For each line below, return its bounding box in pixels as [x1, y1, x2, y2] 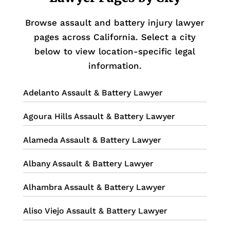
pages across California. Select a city [34, 32, 196, 43]
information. [88, 61, 142, 71]
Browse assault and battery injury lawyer [25, 17, 205, 28]
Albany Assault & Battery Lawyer [23, 159, 154, 169]
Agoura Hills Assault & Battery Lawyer [23, 111, 175, 122]
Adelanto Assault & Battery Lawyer [23, 88, 163, 98]
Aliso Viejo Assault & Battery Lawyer [23, 206, 167, 216]
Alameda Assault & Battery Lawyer [23, 135, 161, 145]
